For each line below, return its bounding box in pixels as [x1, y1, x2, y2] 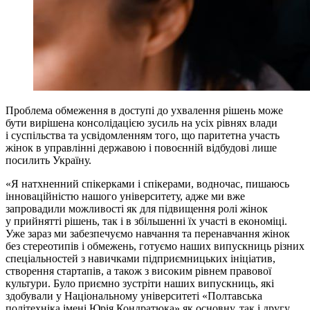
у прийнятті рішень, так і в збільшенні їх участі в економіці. [6, 215, 287, 227]
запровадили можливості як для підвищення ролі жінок [6, 202, 268, 215]
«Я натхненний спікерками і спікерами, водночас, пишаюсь [6, 177, 289, 190]
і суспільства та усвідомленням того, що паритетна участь [6, 129, 280, 141]
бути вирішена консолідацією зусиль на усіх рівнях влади [6, 116, 277, 129]
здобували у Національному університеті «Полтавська [6, 289, 262, 302]
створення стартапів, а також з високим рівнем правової [6, 264, 271, 277]
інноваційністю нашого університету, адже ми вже [6, 190, 245, 202]
